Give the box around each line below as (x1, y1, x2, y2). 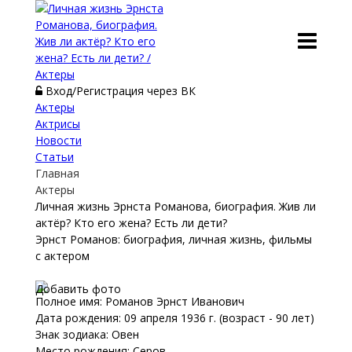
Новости (35, 133, 82, 148)
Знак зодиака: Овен (35, 327, 139, 342)
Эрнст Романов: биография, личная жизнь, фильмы (35, 232, 312, 247)
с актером (35, 248, 90, 263)
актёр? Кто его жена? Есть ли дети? (35, 215, 227, 230)
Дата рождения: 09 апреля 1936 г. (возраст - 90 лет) (35, 310, 314, 325)
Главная (35, 166, 79, 181)
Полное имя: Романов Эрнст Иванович (35, 294, 244, 309)
